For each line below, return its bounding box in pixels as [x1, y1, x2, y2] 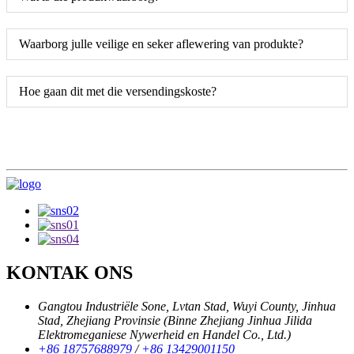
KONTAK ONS [6, 262, 133, 283]
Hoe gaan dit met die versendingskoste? [19, 84, 217, 98]
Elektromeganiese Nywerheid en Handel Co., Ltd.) [38, 327, 291, 341]
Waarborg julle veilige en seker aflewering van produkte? [19, 36, 303, 51]
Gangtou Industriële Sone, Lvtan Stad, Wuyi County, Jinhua [38, 299, 336, 313]
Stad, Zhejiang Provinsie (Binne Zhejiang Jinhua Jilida [38, 313, 312, 327]
